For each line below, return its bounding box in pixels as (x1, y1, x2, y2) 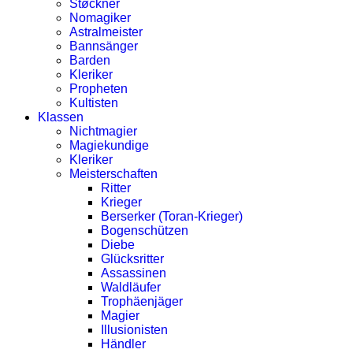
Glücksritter (101, 252, 164, 266)
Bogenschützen (101, 224, 188, 237)
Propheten (69, 82, 128, 95)
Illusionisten (101, 323, 168, 336)
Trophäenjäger (101, 295, 183, 308)
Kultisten (69, 96, 118, 110)
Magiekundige (69, 139, 149, 152)
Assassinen (101, 266, 166, 280)
